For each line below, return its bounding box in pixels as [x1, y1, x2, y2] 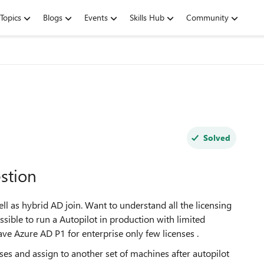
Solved [203, 132, 230, 143]
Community [186, 12, 229, 23]
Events [84, 12, 108, 23]
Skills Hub [130, 12, 164, 23]
